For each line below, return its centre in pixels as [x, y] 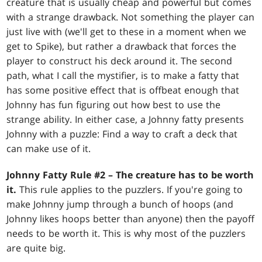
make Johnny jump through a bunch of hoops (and [120, 204]
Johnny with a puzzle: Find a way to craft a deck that [122, 134]
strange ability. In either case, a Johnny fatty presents [125, 120]
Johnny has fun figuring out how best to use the [114, 105]
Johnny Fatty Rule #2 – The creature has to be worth [130, 175]
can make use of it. [49, 149]
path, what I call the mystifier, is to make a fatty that [123, 76]
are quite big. [36, 248]
